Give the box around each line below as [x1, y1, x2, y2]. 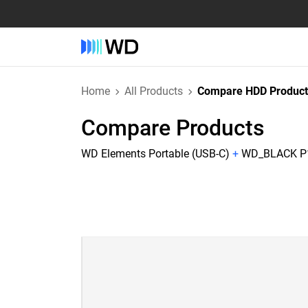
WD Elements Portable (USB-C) [81, 147, 230, 160]
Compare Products [81, 115, 265, 141]
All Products [124, 85, 183, 98]
